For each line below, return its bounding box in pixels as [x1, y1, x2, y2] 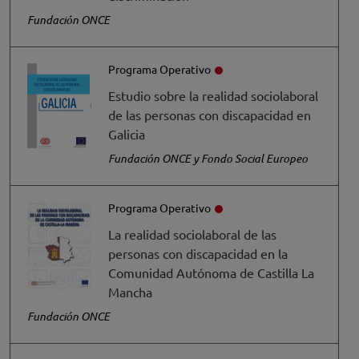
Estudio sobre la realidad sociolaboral [108, 87, 318, 103]
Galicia [108, 126, 145, 142]
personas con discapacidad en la [108, 245, 288, 261]
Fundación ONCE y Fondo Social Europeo [108, 151, 308, 166]
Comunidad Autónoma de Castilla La [108, 264, 314, 280]
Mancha [108, 284, 152, 300]
